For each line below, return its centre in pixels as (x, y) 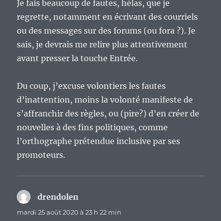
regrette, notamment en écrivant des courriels (108, 17)
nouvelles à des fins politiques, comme (92, 128)
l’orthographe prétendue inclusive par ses (99, 141)
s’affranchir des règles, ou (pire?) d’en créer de (108, 114)
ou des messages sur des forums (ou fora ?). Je (106, 31)
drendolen (58, 197)
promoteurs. (41, 155)
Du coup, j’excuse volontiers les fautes (92, 86)
